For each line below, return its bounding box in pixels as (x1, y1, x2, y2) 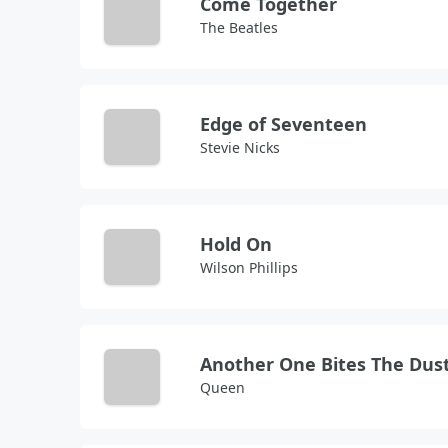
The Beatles (200, 18, 278, 37)
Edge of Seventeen (200, 112, 367, 136)
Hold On (200, 232, 272, 256)
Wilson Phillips (200, 258, 298, 277)
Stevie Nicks (200, 138, 280, 157)
